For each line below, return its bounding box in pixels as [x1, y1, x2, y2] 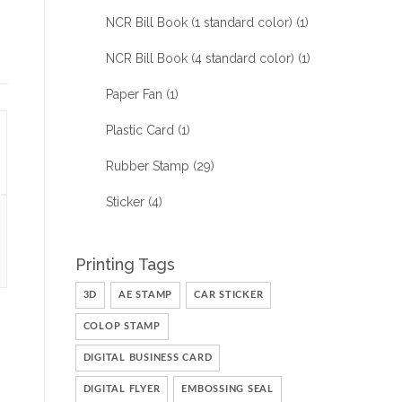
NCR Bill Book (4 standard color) [105, 51, 294, 66]
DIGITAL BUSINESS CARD [83, 353, 213, 363]
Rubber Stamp [105, 159, 189, 173]
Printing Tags [74, 255, 175, 274]
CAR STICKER [194, 290, 264, 300]
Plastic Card [105, 123, 174, 137]
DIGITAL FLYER [83, 384, 161, 394]
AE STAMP [118, 290, 172, 300]
